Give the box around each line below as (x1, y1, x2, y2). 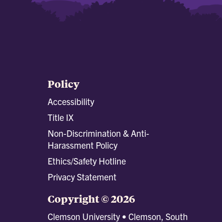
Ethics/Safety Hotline (48, 155, 126, 166)
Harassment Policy (48, 139, 117, 151)
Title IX (48, 111, 73, 123)
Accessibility (48, 95, 94, 107)
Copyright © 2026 (48, 191, 135, 206)
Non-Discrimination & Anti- (48, 127, 149, 139)
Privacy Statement (48, 170, 116, 182)
